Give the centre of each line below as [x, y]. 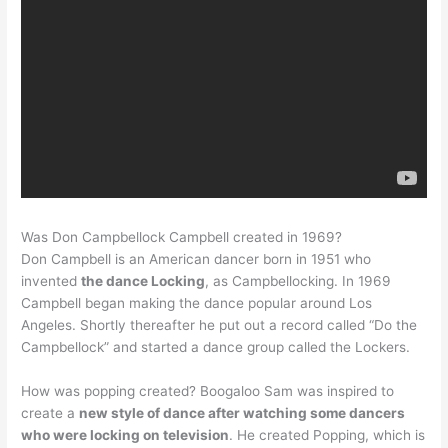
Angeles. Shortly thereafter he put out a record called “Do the [219, 325]
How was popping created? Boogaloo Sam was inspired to [208, 391]
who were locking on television [125, 435]
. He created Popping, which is [327, 435]
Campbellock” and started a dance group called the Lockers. [216, 347]
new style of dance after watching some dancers [242, 413]
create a [50, 413]
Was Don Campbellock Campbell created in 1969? [182, 237]
